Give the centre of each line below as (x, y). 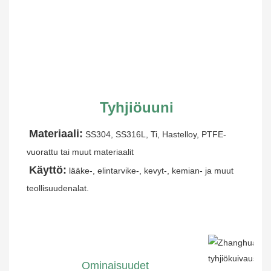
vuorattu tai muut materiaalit (80, 152)
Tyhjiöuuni (136, 108)
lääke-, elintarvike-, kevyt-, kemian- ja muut (151, 171)
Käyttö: (48, 170)
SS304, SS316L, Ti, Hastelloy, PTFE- (156, 135)
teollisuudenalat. (58, 188)
